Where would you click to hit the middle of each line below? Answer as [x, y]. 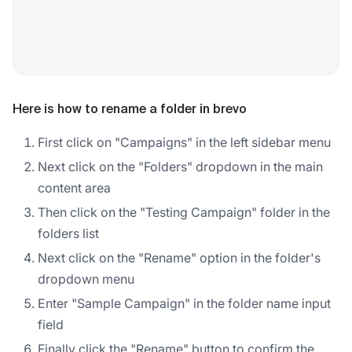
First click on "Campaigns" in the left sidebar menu [184, 142]
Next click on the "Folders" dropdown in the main [180, 166]
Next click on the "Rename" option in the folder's [179, 257]
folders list [68, 233]
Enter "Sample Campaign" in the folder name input [184, 303]
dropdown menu [86, 279]
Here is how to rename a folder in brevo [130, 110]
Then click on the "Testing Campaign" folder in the [184, 212]
